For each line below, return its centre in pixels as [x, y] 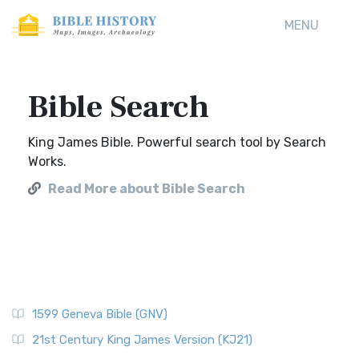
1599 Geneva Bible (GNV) [100, 314]
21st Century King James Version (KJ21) [142, 340]
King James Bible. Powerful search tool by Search [177, 142]
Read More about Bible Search [147, 189]
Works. [47, 161]
